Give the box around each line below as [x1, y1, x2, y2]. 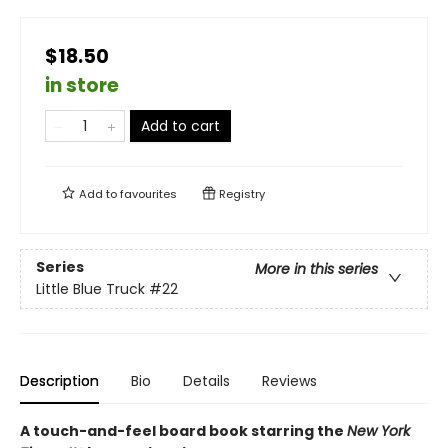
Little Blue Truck [36, 279, 145, 300]
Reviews [262, 371, 317, 391]
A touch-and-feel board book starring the [20, 421, 347, 441]
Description [20, 371, 99, 391]
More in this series [255, 259, 378, 280]
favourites [120, 186, 177, 202]
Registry [216, 186, 265, 202]
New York [347, 421, 410, 441]
